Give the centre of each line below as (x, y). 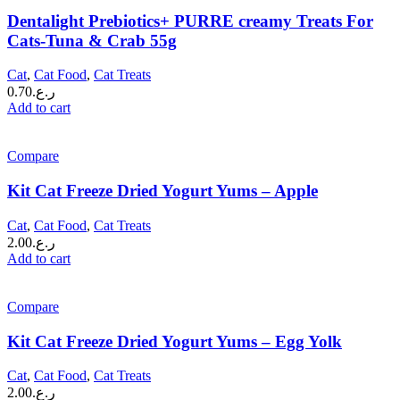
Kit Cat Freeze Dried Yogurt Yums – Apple (162, 191)
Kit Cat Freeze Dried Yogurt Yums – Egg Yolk (175, 341)
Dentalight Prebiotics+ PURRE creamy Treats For (190, 21)
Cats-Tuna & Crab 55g (92, 40)
